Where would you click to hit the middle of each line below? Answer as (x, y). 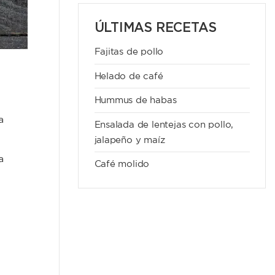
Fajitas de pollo (129, 52)
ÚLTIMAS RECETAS (155, 27)
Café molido (122, 165)
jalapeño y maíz (130, 140)
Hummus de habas (135, 101)
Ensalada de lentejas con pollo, (164, 125)
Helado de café (129, 76)
